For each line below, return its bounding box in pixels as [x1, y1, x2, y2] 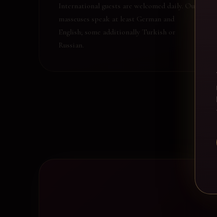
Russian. [59, 40, 84, 50]
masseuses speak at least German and [59, 14, 174, 24]
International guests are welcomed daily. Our [59, 1, 198, 11]
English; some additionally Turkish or [59, 27, 175, 37]
